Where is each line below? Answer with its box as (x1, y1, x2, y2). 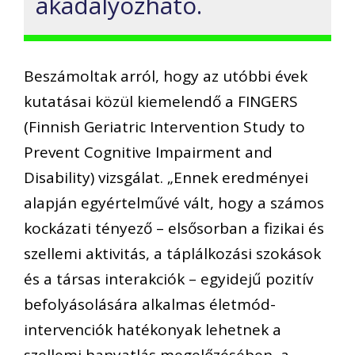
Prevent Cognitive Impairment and (24, 142, 273, 163)
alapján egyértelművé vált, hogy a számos (24, 193, 324, 214)
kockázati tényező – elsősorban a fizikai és (24, 218, 324, 239)
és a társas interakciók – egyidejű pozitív (24, 269, 313, 290)
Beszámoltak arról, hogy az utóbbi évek (24, 66, 307, 87)
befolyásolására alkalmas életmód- (24, 294, 276, 315)
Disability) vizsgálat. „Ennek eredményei (24, 167, 308, 189)
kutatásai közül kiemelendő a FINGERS (24, 91, 298, 113)
